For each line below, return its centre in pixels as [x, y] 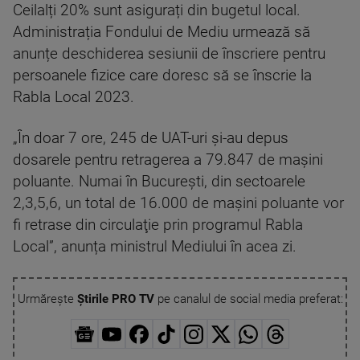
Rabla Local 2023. [74, 97]
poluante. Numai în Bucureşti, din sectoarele [159, 182]
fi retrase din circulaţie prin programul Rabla [158, 225]
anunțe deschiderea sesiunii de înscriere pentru [169, 54]
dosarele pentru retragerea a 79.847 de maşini [168, 160]
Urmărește [47, 299]
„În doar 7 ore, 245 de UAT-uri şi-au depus [151, 138]
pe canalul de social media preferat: [248, 299]
